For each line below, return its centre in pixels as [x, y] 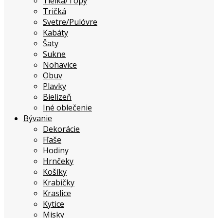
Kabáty [55, 33]
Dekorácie [61, 129]
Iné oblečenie [67, 108]
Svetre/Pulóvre [70, 22]
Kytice [54, 204]
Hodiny [56, 151]
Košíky [55, 172]
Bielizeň [57, 97]
